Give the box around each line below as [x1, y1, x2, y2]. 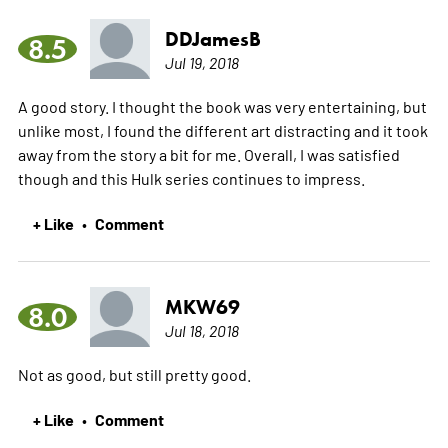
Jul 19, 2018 [164, 51, 239, 72]
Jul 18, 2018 [164, 319, 239, 340]
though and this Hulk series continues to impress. [17, 167, 365, 188]
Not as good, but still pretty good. [17, 363, 251, 384]
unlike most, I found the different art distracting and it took [17, 119, 428, 140]
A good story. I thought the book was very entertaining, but [17, 95, 427, 116]
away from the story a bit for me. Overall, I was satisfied [17, 143, 400, 164]
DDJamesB [164, 26, 261, 51]
